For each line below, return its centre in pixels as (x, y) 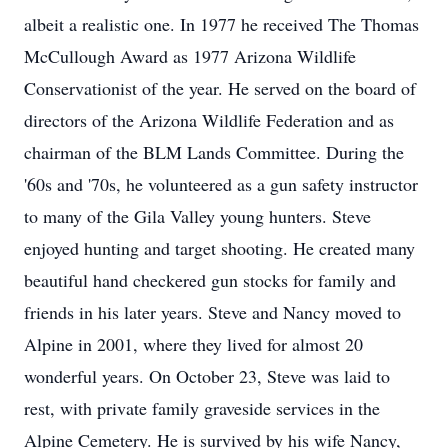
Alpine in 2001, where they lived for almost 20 (193, 344)
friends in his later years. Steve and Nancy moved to (212, 312)
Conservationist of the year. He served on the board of (220, 88)
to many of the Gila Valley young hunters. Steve (197, 216)
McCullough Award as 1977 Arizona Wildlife (190, 56)
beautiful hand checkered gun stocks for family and (210, 280)
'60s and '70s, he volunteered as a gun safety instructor (221, 184)
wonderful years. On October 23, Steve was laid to (207, 376)
